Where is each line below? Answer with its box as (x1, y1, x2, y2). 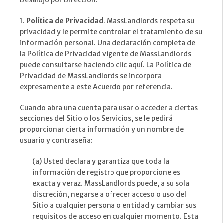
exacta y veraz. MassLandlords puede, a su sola (32, 179, 189, 188)
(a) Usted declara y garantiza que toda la (32, 157, 169, 166)
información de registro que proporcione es (32, 168, 180, 177)
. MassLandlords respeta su (103, 16, 194, 26)
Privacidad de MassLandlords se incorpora (20, 71, 162, 81)
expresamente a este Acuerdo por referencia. (20, 82, 173, 92)
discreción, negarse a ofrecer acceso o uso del (32, 190, 186, 199)
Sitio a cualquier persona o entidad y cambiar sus (32, 201, 196, 210)
